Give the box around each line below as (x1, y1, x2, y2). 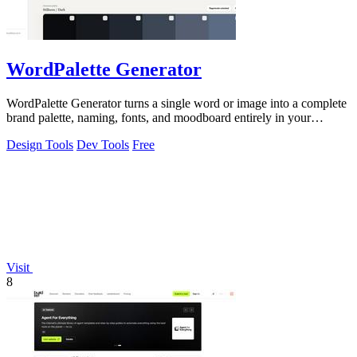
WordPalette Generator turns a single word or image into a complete (6, 96, 347, 110)
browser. (6, 124, 49, 139)
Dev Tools (76, 137, 129, 151)
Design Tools (6, 137, 73, 151)
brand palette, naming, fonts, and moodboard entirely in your (6, 110, 311, 124)
